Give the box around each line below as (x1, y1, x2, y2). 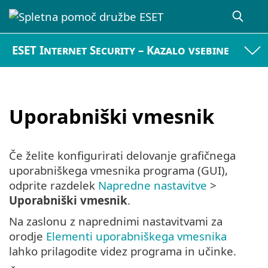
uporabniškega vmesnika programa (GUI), (9, 163, 228, 178)
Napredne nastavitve (98, 178, 207, 193)
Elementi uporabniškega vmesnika (46, 229, 227, 244)
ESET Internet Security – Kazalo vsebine (12, 42, 230, 58)
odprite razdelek (9, 178, 98, 193)
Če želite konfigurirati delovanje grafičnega (9, 148, 236, 163)
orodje (9, 229, 46, 244)
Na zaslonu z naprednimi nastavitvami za (9, 214, 223, 229)
